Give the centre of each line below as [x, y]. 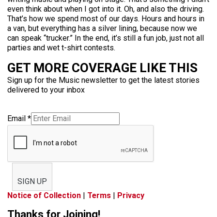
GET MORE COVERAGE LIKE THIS [102, 68]
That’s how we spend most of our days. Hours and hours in [106, 19]
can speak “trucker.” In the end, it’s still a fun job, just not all [106, 38]
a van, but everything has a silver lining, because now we [102, 28]
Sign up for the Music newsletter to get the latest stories [103, 80]
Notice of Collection [44, 195]
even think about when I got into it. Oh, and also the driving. [106, 9]
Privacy [131, 195]
